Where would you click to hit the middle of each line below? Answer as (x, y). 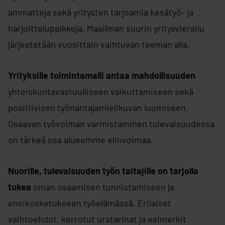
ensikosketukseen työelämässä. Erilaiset (90, 203)
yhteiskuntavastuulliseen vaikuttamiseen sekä (101, 91)
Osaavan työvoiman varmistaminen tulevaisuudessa (111, 124)
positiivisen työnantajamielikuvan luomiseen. (98, 107)
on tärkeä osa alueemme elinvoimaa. (81, 140)
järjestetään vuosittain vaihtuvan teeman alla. (99, 44)
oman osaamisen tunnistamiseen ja (103, 187)
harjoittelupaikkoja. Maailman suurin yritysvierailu (106, 28)
